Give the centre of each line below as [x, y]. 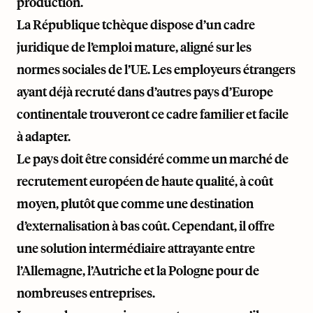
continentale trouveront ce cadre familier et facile [153, 114]
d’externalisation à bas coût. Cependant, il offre [146, 226]
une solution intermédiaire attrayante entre [136, 248]
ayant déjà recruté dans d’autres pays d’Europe [145, 92]
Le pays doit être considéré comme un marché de [153, 159]
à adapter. [44, 136]
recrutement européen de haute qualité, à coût [145, 181]
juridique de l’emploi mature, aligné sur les [134, 47]
